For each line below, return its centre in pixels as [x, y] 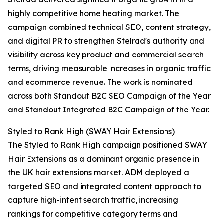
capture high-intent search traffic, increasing [93, 200]
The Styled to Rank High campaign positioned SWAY [108, 145]
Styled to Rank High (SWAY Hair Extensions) [91, 131]
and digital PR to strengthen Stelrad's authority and [106, 41]
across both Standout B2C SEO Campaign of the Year [109, 96]
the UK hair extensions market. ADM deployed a [98, 173]
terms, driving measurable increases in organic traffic [109, 69]
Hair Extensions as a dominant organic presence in [104, 159]
